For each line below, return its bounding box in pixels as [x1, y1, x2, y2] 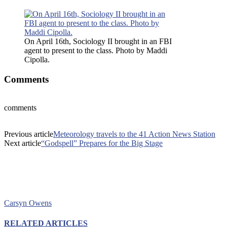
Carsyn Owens [4, 199, 52, 208]
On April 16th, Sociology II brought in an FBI [24, 36, 172, 46]
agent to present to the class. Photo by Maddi [24, 46, 167, 55]
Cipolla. [24, 55, 50, 64]
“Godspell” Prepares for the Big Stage [41, 139, 163, 148]
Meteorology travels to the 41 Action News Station [53, 130, 215, 139]
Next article [4, 139, 41, 148]
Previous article [4, 130, 53, 139]
